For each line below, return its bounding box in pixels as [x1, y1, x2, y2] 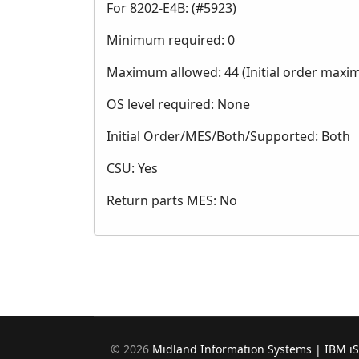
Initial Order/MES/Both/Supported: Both [107, 127, 350, 146]
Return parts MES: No [107, 192, 237, 210]
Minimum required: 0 [107, 31, 235, 50]
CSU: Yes [107, 159, 158, 178]
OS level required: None [107, 95, 250, 114]
